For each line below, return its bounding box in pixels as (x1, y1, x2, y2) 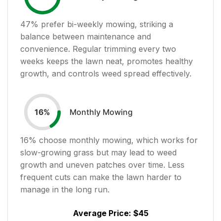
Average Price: (73, 208, 133, 218)
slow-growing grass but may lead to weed (20, 147, 177, 157)
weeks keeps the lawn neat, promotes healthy (20, 56, 193, 66)
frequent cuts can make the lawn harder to (20, 172, 182, 182)
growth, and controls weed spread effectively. (20, 68, 191, 78)
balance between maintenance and (20, 31, 151, 41)
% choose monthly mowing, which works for (29, 135, 198, 145)
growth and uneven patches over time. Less (20, 159, 184, 170)
